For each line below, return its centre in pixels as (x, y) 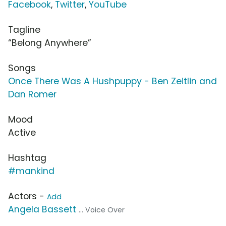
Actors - (27, 196)
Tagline (24, 30)
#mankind (31, 171)
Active (22, 133)
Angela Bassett (42, 210)
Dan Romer (32, 95)
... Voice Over (102, 210)
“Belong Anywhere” (50, 43)
